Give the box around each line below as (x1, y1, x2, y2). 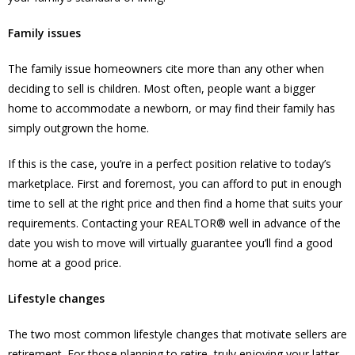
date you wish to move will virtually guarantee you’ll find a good (8, 235, 333, 250)
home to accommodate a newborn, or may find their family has (8, 100, 335, 116)
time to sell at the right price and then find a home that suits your (8, 195, 342, 211)
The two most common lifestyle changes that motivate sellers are (8, 326, 347, 342)
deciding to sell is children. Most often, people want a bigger (8, 80, 315, 96)
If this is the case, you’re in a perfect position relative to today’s (8, 155, 331, 171)
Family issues (8, 25, 81, 40)
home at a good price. (8, 254, 121, 270)
